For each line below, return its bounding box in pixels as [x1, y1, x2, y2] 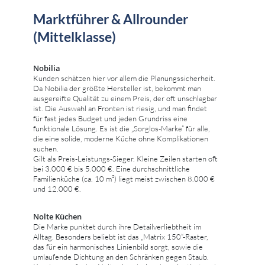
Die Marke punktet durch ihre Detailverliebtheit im [33, 221, 201, 231]
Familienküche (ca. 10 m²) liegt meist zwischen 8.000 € [33, 173, 215, 183]
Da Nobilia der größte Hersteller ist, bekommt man [33, 83, 201, 93]
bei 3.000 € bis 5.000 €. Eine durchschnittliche [33, 163, 190, 173]
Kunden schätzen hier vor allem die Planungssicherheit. [33, 73, 215, 83]
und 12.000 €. [33, 183, 81, 193]
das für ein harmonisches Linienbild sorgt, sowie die [33, 241, 203, 251]
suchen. [33, 143, 59, 153]
